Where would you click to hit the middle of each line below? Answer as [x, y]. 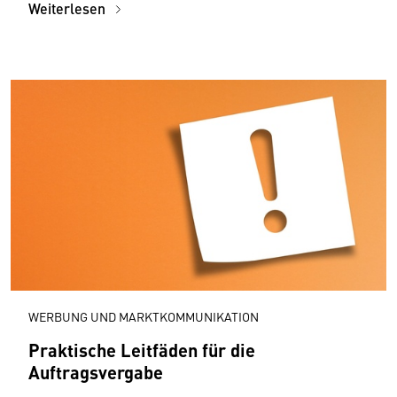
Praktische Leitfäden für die [142, 350]
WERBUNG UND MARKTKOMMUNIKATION [144, 317]
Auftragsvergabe [96, 372]
